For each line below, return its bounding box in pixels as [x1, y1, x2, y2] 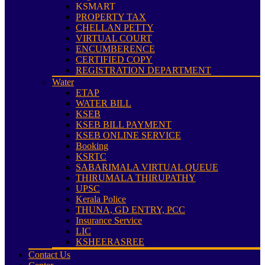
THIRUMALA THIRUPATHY [76, 173, 196, 183]
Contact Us [28, 250, 70, 260]
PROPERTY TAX [76, 12, 146, 22]
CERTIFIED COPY [76, 54, 153, 64]
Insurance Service [76, 215, 142, 225]
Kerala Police [76, 194, 126, 204]
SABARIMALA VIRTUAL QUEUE [76, 162, 218, 172]
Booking [76, 141, 108, 151]
